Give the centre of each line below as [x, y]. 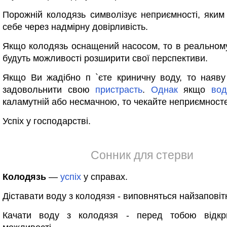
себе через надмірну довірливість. [75, 27]
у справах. [104, 177]
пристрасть [119, 90]
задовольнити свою [49, 90]
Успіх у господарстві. [47, 121]
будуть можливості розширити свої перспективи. [105, 58]
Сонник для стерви [142, 155]
